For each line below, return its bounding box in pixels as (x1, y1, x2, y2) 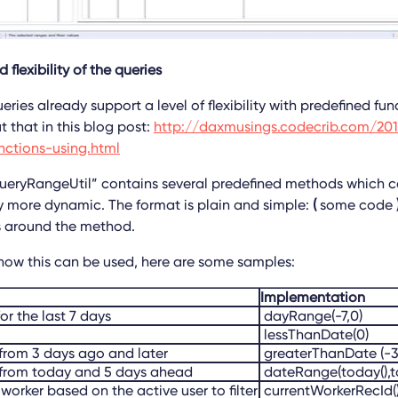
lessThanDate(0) (260, 326, 369, 343)
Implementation (260, 289, 365, 306)
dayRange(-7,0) (260, 307, 362, 324)
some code (316, 196, 396, 213)
